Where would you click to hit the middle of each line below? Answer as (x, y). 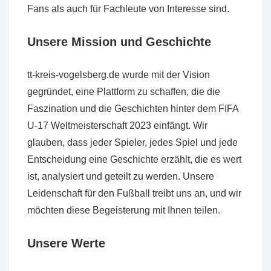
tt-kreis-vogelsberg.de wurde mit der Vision (119, 75)
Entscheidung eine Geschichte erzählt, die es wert (134, 159)
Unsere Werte (66, 243)
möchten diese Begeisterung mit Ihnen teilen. (124, 210)
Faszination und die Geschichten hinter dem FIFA (133, 109)
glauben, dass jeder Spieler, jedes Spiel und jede (132, 142)
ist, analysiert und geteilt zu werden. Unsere (121, 176)
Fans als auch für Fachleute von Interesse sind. (128, 9)
